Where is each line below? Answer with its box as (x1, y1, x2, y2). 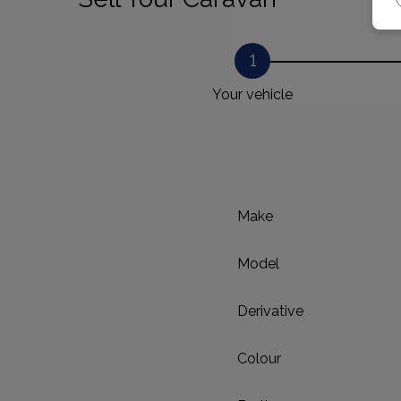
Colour (236, 350, 281, 367)
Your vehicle (212, 86, 293, 103)
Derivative (236, 303, 303, 320)
